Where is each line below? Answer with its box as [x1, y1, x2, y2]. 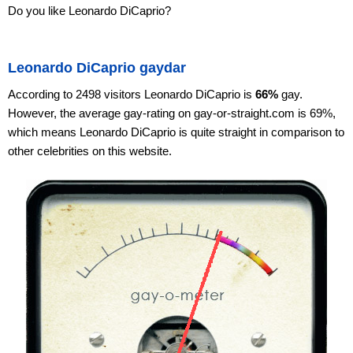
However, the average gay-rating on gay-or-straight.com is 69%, [8, 106, 336, 120]
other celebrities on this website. [8, 144, 172, 158]
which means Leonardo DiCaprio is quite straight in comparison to [8, 125, 344, 139]
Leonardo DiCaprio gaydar [8, 60, 186, 76]
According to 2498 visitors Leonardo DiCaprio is [8, 87, 255, 101]
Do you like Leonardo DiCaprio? [8, 4, 171, 17]
